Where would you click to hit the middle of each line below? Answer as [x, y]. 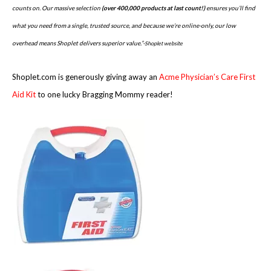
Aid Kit [24, 95]
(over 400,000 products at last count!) [153, 8]
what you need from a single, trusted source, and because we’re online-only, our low [124, 26]
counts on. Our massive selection [57, 8]
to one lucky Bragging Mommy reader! [104, 95]
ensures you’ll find [230, 8]
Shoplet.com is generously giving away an [85, 77]
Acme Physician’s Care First [207, 77]
